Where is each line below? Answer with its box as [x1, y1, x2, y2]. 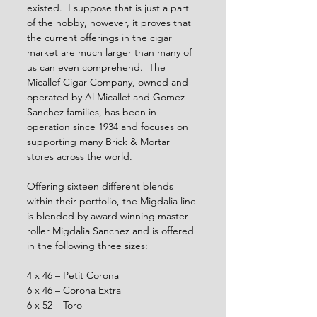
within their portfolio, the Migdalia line [27, 195, 199, 207]
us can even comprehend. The [27, 61, 168, 74]
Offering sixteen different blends [27, 180, 176, 192]
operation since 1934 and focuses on [27, 120, 191, 133]
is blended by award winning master [27, 209, 191, 222]
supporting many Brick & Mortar [27, 135, 173, 148]
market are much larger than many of [27, 46, 195, 59]
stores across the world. [27, 150, 138, 163]
